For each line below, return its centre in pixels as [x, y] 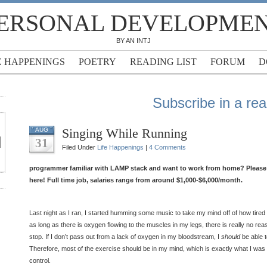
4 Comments [167, 147]
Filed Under [80, 147]
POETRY [97, 62]
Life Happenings [120, 147]
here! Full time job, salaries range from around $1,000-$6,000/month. [136, 180]
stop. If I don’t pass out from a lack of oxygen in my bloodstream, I [125, 237]
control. [40, 260]
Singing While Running [125, 133]
